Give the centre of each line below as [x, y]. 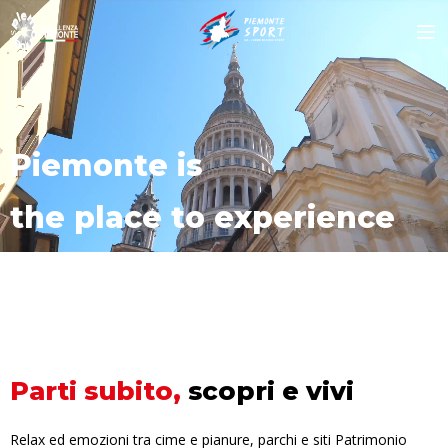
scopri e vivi [267, 390]
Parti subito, [95, 390]
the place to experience [202, 217]
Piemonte [93, 165]
